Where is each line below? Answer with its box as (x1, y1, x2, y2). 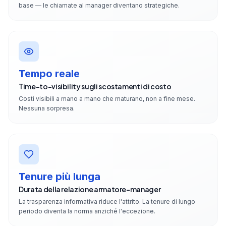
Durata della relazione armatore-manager (19, 185, 161, 194)
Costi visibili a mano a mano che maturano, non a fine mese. (19, 95, 195, 103)
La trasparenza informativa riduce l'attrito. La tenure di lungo (19, 198, 195, 206)
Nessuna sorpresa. (19, 104, 75, 112)
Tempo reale (19, 68, 80, 80)
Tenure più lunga (19, 171, 100, 183)
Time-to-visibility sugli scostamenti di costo (19, 82, 172, 91)
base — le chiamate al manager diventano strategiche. (19, 2, 180, 10)
